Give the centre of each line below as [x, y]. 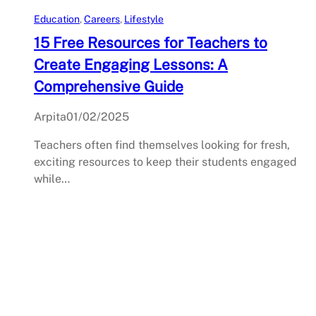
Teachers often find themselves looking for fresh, [162, 145]
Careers [102, 19]
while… [52, 179]
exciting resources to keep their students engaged [165, 162]
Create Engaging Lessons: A [131, 65]
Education [57, 19]
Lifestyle [144, 19]
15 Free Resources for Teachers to [151, 43]
